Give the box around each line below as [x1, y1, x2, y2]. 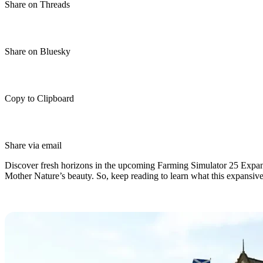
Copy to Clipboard [5, 93, 74, 103]
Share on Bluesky [5, 46, 70, 56]
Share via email [5, 140, 62, 150]
